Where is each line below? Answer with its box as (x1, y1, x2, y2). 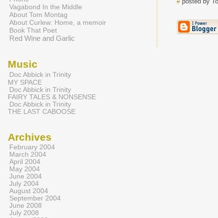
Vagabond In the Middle (9, 3, 82, 11)
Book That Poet (9, 26, 57, 34)
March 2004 (9, 151, 46, 158)
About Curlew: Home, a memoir (9, 18, 106, 26)
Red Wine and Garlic (9, 34, 75, 42)
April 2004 (9, 158, 40, 165)
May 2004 (9, 165, 40, 173)
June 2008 (9, 202, 42, 209)
